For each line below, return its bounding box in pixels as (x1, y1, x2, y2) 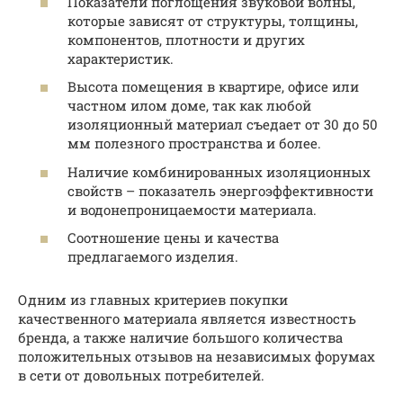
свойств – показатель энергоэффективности (67, 181, 373, 200)
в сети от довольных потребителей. (18, 366, 264, 385)
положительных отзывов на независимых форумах (18, 347, 375, 366)
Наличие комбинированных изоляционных (67, 162, 371, 181)
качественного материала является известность (18, 309, 356, 328)
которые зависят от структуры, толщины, (67, 11, 358, 30)
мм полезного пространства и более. (67, 134, 321, 153)
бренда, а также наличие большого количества (18, 328, 343, 347)
